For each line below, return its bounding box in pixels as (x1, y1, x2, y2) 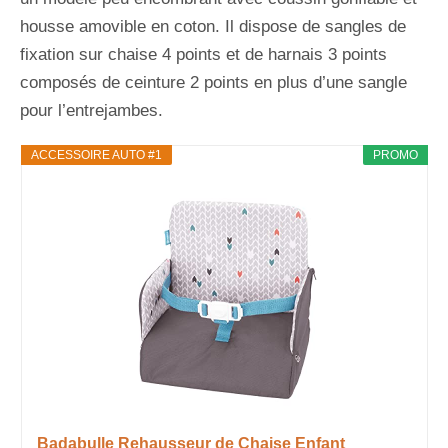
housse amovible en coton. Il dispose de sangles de (20, 16, 406, 36)
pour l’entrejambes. (20, 100, 163, 120)
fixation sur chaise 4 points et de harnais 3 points (20, 44, 387, 64)
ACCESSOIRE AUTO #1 (30, 147, 162, 162)
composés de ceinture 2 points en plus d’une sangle (20, 72, 407, 92)
